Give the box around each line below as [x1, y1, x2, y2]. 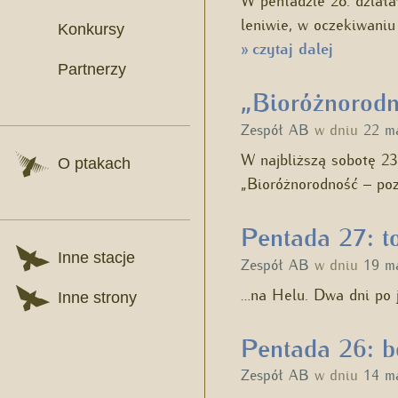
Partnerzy [58, 60, 126, 78]
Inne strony [58, 289, 137, 306]
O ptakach [58, 155, 131, 172]
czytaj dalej [247, 36, 333, 60]
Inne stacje [58, 249, 135, 267]
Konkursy [58, 20, 124, 38]
